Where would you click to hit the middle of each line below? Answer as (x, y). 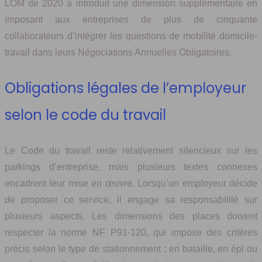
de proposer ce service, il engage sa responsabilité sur (131, 200)
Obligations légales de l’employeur (125, 88)
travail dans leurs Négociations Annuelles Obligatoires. (118, 53)
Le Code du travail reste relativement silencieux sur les (131, 151)
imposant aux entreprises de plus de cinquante (131, 20)
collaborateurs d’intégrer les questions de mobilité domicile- (131, 36)
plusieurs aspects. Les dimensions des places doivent (131, 216)
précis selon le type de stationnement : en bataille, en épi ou (131, 249)
